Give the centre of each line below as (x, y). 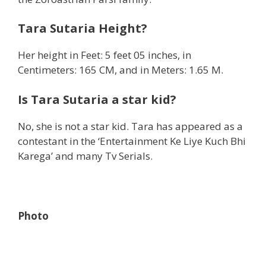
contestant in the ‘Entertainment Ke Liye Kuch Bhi (132, 141)
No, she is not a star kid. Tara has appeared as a (130, 126)
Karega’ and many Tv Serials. (85, 156)
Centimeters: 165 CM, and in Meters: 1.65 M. (121, 70)
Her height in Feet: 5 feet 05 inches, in (104, 55)
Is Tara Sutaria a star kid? (97, 99)
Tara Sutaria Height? (83, 28)
